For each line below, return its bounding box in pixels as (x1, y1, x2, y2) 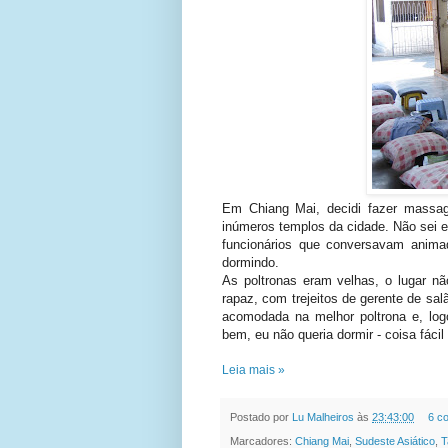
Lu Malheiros (292, 410, 357, 423)
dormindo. (222, 254, 279, 270)
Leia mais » (222, 362, 285, 377)
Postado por (230, 410, 292, 423)
